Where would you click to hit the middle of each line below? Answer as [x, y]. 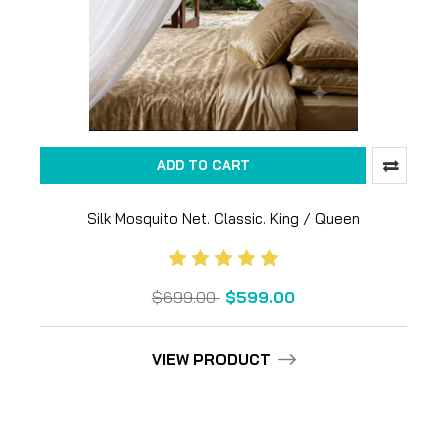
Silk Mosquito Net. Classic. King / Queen [223, 219]
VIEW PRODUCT [211, 360]
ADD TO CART [203, 165]
